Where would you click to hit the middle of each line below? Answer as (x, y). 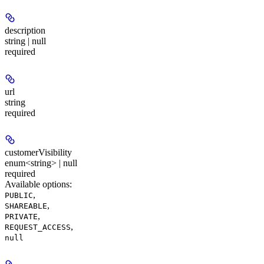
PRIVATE (21, 217)
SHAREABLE (26, 206)
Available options (37, 184)
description (25, 31)
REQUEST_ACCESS (38, 227)
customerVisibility (38, 153)
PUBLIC (19, 196)
